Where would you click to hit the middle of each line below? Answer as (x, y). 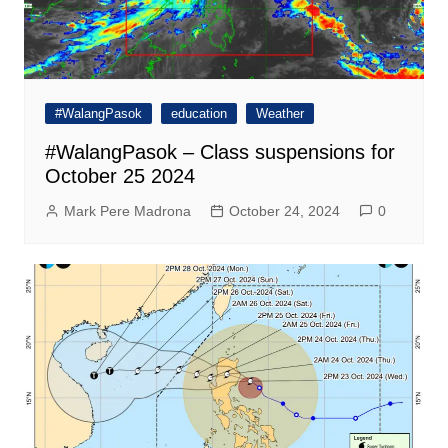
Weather (279, 114)
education (198, 114)
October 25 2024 (119, 176)
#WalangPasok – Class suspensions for (219, 152)
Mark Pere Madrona (127, 211)
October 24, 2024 (284, 211)
